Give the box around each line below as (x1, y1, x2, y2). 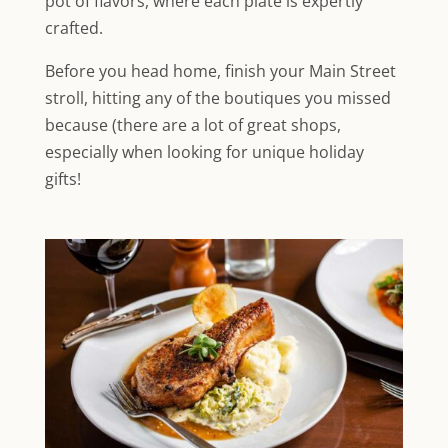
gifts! (44, 168, 81, 191)
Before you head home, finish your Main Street (44, 60, 396, 83)
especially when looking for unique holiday (44, 141, 364, 164)
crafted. (44, 17, 103, 40)
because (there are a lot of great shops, (44, 114, 341, 137)
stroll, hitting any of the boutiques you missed (44, 87, 391, 110)
